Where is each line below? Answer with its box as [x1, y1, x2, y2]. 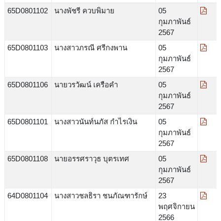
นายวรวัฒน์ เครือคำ [54, 80, 118, 89]
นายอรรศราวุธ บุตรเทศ [54, 154, 129, 163]
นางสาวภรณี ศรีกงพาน [54, 43, 127, 52]
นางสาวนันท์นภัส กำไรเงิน [54, 117, 137, 126]
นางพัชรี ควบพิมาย [54, 6, 114, 15]
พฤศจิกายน [158, 202, 195, 211]
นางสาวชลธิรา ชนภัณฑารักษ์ [54, 191, 147, 200]
